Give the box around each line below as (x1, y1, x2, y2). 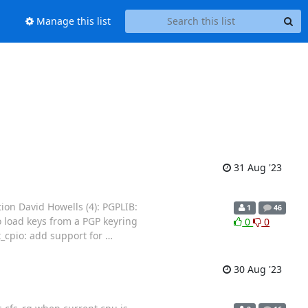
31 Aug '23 (230, 161, 282, 174)
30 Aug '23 (230, 263, 282, 276)
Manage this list (33, 14, 111, 28)
